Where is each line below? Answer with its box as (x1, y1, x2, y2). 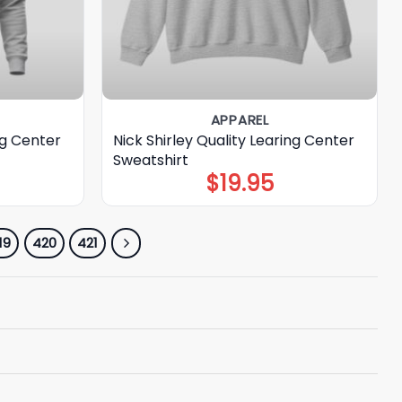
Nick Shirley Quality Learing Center (113, 129, 355, 151)
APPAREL (210, 109, 269, 129)
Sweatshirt (113, 149, 189, 170)
